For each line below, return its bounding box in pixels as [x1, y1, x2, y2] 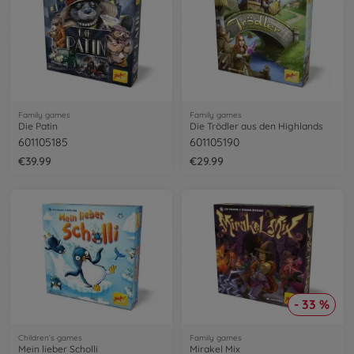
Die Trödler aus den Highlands [190, 119, 323, 132]
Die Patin [18, 119, 58, 132]
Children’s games [18, 333, 82, 344]
